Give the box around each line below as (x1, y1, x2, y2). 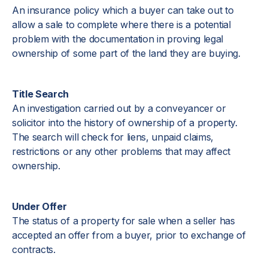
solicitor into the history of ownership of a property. (12, 117, 237, 129)
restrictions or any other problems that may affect (12, 145, 230, 157)
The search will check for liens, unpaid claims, (12, 131, 214, 143)
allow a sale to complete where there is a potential (12, 19, 231, 31)
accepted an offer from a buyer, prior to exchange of (12, 229, 246, 241)
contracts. (12, 243, 56, 255)
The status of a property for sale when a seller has (12, 215, 235, 227)
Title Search (12, 88, 69, 100)
